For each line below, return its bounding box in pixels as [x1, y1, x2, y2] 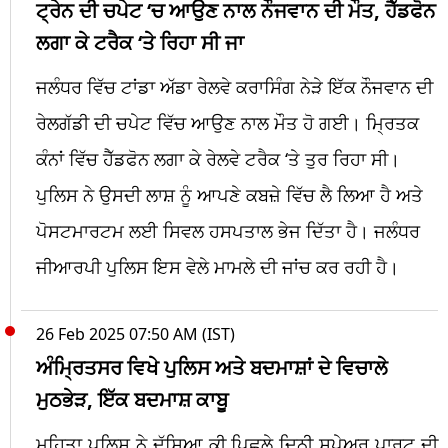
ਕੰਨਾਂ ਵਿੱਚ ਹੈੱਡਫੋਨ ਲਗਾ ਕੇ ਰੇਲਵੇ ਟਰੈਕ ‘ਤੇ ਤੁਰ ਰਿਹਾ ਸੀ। [36, 146, 400, 171]
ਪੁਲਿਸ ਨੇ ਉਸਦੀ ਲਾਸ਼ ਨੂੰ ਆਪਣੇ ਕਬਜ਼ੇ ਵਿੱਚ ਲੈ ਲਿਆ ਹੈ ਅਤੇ [36, 182, 423, 207]
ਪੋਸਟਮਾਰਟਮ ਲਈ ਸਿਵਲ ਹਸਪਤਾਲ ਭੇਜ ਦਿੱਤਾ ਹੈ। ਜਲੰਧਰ [36, 218, 420, 243]
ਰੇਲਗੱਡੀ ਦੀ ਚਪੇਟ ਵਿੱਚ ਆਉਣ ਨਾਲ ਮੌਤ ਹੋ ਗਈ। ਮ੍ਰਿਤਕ [36, 110, 419, 135]
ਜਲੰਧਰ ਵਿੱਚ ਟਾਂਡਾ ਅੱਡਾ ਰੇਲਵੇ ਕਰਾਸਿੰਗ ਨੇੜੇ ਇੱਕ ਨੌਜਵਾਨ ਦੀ [36, 74, 433, 99]
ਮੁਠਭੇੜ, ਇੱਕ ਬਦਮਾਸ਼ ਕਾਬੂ [36, 385, 228, 413]
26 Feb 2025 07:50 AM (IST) [36, 322, 235, 345]
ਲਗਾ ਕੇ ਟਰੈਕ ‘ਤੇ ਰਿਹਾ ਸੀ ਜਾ [36, 28, 244, 56]
